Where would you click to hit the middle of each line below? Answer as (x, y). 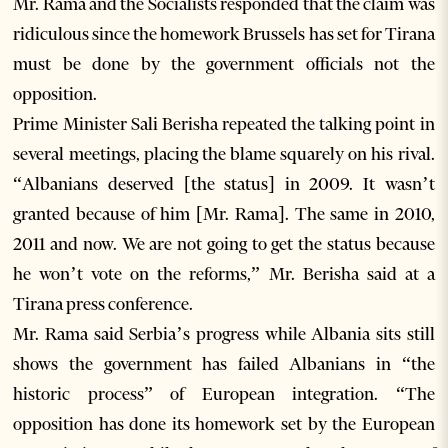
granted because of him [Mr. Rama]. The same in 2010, (224, 214)
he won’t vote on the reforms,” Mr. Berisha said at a (224, 274)
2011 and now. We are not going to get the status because (224, 244)
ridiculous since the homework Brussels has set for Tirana (224, 34)
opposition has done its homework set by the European (224, 424)
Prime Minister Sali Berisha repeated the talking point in (224, 124)
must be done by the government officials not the (224, 64)
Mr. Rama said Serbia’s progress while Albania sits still (224, 334)
